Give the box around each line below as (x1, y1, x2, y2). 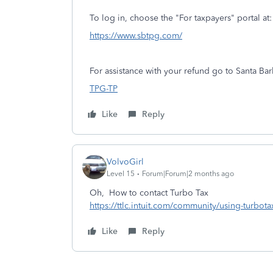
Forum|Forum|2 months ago (142, 169, 234, 178)
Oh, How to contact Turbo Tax (90, 188, 208, 198)
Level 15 (107, 169, 135, 178)
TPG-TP (90, 83, 118, 94)
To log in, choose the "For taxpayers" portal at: (90, 13, 272, 23)
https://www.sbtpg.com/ (90, 30, 182, 41)
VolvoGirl (107, 156, 144, 167)
